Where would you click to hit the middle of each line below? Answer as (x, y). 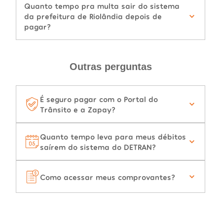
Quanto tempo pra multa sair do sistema (102, 6)
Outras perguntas (110, 67)
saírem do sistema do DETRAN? (98, 147)
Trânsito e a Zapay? (78, 110)
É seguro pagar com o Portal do (99, 99)
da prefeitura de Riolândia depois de (93, 16)
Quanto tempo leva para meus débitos (113, 137)
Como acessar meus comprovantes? (108, 177)
